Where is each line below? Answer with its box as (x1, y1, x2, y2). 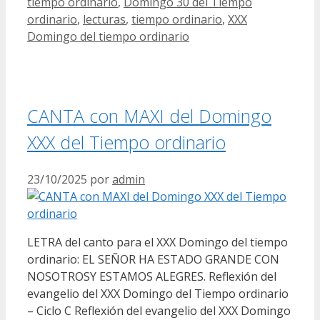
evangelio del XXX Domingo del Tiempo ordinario (27, 285, 289, 301)
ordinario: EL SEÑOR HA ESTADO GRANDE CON (27, 251, 279, 267)
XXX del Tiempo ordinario (27, 129, 226, 154)
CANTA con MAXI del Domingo (27, 103, 271, 128)
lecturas (83, 11, 126, 28)
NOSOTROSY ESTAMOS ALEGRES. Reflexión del (27, 268, 276, 284)
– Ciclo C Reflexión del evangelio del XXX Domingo (27, 302, 291, 319)
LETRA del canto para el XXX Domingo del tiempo (27, 234, 288, 250)
